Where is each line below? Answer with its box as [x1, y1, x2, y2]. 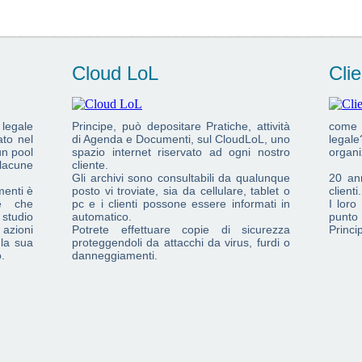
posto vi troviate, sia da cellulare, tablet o [72, 184, 290, 197]
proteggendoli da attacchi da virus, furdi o [72, 236, 290, 249]
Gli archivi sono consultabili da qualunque [72, 171, 290, 184]
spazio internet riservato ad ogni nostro [72, 145, 290, 158]
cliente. [72, 158, 108, 171]
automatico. [72, 210, 132, 223]
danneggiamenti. [72, 249, 158, 262]
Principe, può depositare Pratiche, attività [72, 120, 290, 133]
